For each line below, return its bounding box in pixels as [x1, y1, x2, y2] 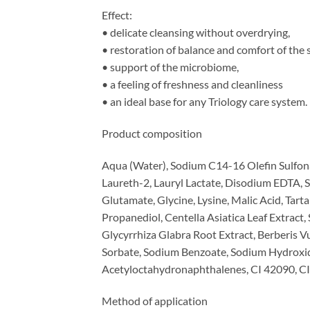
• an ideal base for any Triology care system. [102, 95, 307, 109]
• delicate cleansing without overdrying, [102, 26, 290, 39]
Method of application [102, 293, 208, 307]
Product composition [102, 127, 202, 140]
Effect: [102, 8, 132, 22]
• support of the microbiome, [102, 60, 239, 74]
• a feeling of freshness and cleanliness [102, 77, 283, 91]
